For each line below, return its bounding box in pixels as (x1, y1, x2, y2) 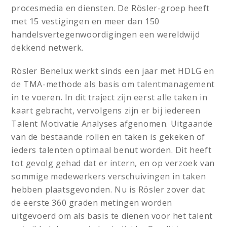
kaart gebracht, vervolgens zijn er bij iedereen (11, 105, 201, 116)
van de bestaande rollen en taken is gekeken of (11, 131, 206, 142)
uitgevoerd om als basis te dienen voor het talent (11, 210, 213, 221)
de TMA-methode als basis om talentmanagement (11, 79, 215, 90)
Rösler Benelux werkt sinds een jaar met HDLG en (11, 65, 214, 77)
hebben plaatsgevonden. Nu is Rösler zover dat (11, 184, 205, 195)
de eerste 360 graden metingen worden (11, 197, 173, 208)
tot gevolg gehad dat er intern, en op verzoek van (11, 158, 215, 169)
